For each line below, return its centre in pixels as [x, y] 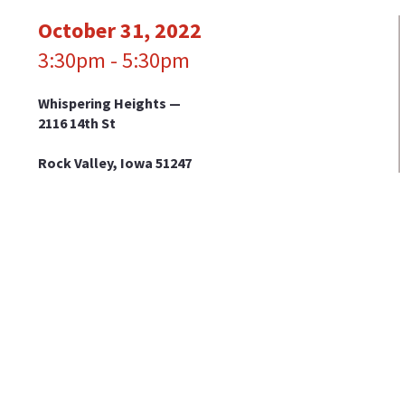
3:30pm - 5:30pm [114, 60]
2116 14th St [77, 123]
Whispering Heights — [109, 103]
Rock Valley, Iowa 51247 [115, 163]
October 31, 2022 [120, 30]
